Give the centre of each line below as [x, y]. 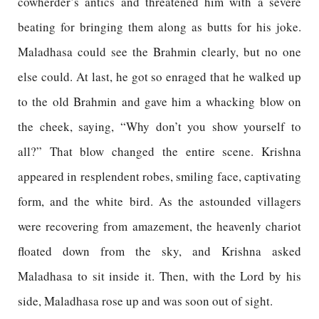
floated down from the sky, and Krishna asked [159, 251]
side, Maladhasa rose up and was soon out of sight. [145, 301]
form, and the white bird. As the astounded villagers [159, 201]
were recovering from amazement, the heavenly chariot [159, 226]
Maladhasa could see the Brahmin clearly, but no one [159, 52]
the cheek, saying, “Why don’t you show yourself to [159, 126]
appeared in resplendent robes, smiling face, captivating [159, 176]
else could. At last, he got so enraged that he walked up [159, 77]
